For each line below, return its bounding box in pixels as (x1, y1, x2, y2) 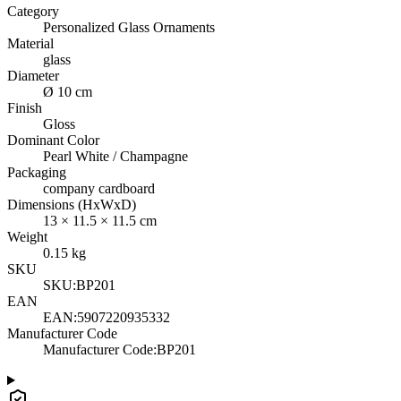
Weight (7, 229, 47, 245)
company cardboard (43, 181, 155, 197)
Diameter (7, 68, 59, 84)
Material (7, 36, 54, 52)
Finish (7, 100, 42, 116)
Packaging (7, 165, 66, 181)
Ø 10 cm (43, 84, 92, 100)
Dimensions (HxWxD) (7, 197, 136, 213)
